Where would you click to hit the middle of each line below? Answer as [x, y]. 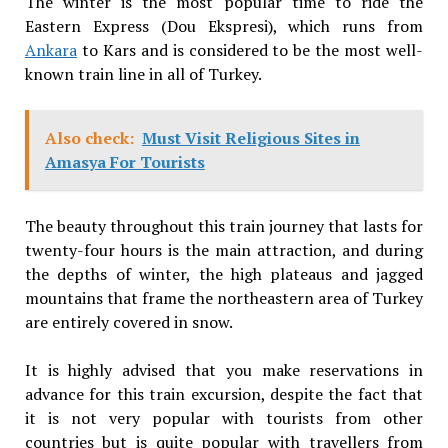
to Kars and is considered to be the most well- [250, 49]
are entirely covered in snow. [128, 321]
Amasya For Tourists [124, 161]
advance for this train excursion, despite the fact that [224, 393]
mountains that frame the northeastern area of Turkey [224, 297]
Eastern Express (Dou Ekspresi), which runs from [224, 25]
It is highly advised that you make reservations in [224, 369]
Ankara [50, 49]
